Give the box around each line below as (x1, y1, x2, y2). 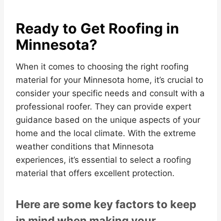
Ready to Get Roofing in (16, 20, 179, 37)
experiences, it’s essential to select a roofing (16, 154, 191, 165)
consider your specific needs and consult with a (16, 88, 205, 98)
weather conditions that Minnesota (16, 141, 154, 151)
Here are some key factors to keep (16, 197, 196, 211)
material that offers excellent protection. (16, 168, 175, 178)
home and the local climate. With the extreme (16, 128, 196, 138)
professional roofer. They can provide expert (16, 101, 191, 111)
